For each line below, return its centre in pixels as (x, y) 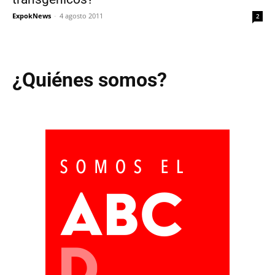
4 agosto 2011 (81, 15)
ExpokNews (32, 15)
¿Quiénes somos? (90, 79)
